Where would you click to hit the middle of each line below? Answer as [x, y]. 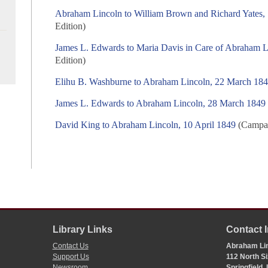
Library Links [82, 230]
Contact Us [70, 246]
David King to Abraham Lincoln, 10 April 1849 [146, 125]
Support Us [71, 257]
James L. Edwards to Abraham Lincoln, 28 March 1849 [161, 103]
